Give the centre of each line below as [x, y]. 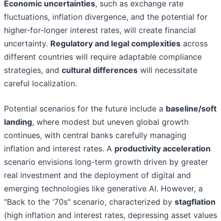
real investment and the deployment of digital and [97, 175]
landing [18, 122]
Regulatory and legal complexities [115, 44]
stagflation [195, 202]
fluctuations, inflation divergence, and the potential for [106, 17]
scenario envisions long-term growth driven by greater [106, 162]
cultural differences [100, 70]
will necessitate [167, 70]
